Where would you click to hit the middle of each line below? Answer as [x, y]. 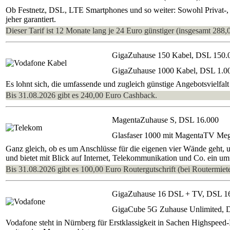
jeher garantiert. [31, 19]
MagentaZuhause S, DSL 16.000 [165, 120]
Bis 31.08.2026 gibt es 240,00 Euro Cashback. [81, 95]
